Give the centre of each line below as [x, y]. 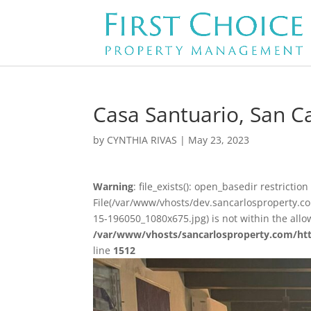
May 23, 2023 [219, 140]
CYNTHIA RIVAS [142, 140]
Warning [114, 186]
